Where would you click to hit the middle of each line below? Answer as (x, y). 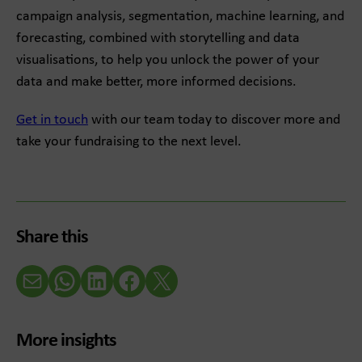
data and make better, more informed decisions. (156, 82)
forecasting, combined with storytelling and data (158, 39)
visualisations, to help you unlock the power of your (168, 61)
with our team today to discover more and (214, 120)
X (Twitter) (173, 280)
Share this (52, 238)
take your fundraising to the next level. (129, 142)
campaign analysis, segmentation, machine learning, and (180, 17)
